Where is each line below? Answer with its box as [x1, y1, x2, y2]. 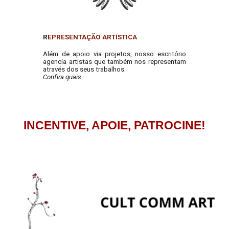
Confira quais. [43, 73, 83, 81]
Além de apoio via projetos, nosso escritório [43, 50, 186, 58]
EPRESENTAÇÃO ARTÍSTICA [48, 33, 138, 41]
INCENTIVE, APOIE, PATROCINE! [24, 119, 205, 132]
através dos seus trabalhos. [43, 65, 126, 73]
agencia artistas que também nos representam [43, 57, 186, 65]
